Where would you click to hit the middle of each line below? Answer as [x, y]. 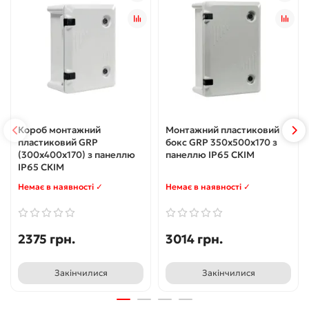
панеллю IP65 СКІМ [210, 154]
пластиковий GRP [58, 142]
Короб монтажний [59, 130]
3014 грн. [194, 239]
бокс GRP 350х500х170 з [221, 142]
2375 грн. [47, 239]
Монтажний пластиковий [222, 130]
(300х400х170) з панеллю [77, 154]
